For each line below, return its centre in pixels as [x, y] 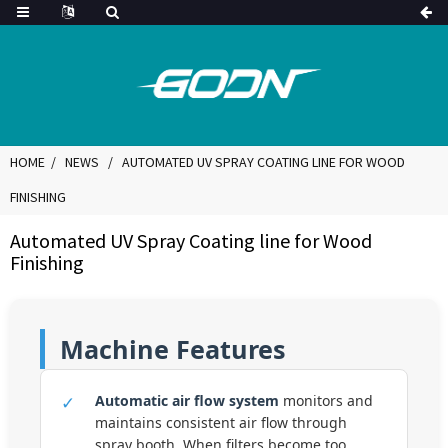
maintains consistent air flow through [221, 422]
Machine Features [173, 349]
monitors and [326, 400]
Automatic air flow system [187, 400]
